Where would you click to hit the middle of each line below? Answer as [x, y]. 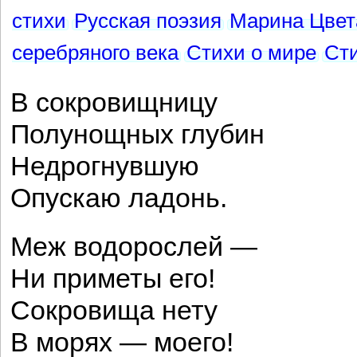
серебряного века [95, 53]
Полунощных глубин [137, 134]
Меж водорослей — [134, 247]
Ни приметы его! [113, 279]
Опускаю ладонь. [119, 198]
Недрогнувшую [105, 166]
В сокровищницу [114, 102]
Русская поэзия [148, 21]
